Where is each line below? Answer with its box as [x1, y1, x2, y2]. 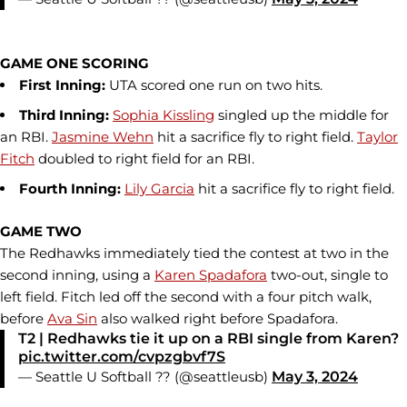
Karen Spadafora [154, 265, 267, 283]
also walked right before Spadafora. [97, 309, 342, 327]
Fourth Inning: [19, 180, 124, 198]
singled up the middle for [214, 105, 389, 124]
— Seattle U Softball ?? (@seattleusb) [18, 367, 272, 385]
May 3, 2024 [272, 367, 358, 385]
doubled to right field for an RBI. [35, 149, 258, 167]
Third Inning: [19, 105, 113, 124]
